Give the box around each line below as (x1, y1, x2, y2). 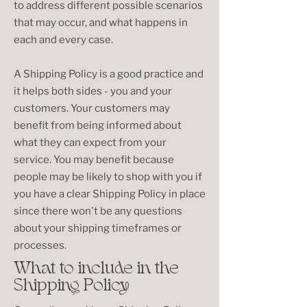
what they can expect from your (14, 136, 167, 149)
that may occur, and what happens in (14, 16, 188, 29)
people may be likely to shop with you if (14, 171, 202, 183)
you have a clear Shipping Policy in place (14, 188, 206, 200)
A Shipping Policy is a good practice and (14, 68, 204, 80)
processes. (14, 239, 66, 251)
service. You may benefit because (14, 153, 174, 166)
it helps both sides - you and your (14, 85, 172, 97)
